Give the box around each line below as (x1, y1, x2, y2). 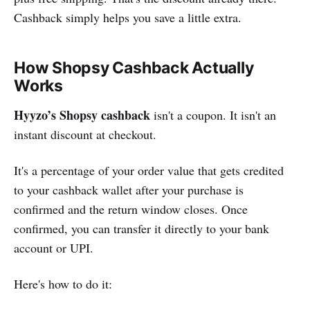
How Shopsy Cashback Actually (14, 58, 254, 78)
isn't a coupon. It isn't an (150, 107, 276, 124)
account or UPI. (14, 239, 93, 257)
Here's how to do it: (14, 275, 112, 293)
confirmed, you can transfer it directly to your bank (14, 220, 269, 237)
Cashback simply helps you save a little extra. (14, 9, 241, 26)
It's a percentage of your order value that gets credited (14, 162, 284, 179)
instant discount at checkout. (14, 126, 156, 143)
